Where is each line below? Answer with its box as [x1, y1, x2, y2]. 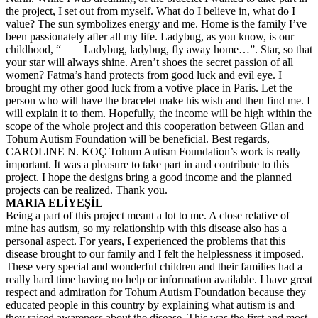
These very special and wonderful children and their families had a [6, 261, 302, 273]
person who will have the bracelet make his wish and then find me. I [6, 94, 310, 106]
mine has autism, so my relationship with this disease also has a [6, 222, 287, 234]
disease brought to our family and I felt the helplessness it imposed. [6, 248, 304, 260]
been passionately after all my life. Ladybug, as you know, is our [6, 31, 294, 43]
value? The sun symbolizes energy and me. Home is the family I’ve [6, 18, 307, 30]
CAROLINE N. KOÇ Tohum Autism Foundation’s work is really [6, 146, 301, 158]
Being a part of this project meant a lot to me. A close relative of [6, 209, 290, 221]
